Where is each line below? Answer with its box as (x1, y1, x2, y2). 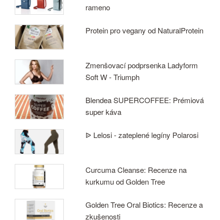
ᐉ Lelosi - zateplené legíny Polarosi (85, 129, 199, 140)
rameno (85, 1, 110, 12)
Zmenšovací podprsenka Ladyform (85, 59, 198, 70)
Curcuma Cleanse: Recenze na (85, 164, 187, 175)
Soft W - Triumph (85, 71, 140, 82)
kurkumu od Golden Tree (85, 176, 165, 187)
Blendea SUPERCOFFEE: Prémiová (85, 94, 204, 105)
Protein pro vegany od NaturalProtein (85, 25, 204, 35)
